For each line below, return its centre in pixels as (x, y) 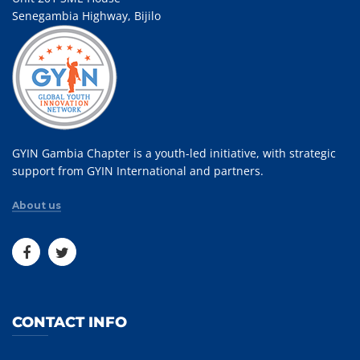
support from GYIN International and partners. (138, 170)
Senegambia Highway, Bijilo (86, 15)
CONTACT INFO (70, 322)
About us (37, 205)
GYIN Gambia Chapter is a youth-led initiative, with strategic (174, 153)
